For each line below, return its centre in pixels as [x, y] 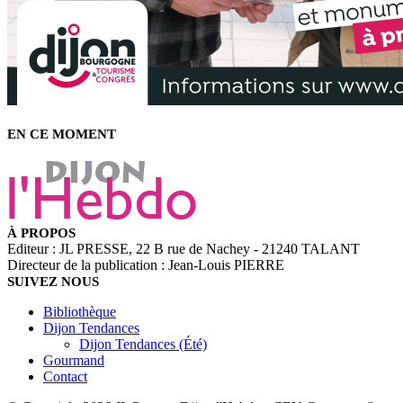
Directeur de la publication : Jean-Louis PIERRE [146, 264]
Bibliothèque [80, 311]
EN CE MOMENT [62, 134]
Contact [65, 376]
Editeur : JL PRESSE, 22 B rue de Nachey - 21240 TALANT [184, 248]
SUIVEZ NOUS [53, 281]
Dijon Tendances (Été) [143, 344]
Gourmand [74, 360]
